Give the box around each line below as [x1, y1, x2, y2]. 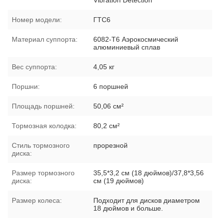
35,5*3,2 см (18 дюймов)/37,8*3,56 [93, 168, 204, 177]
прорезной [93, 141, 128, 149]
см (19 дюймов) [93, 176, 144, 185]
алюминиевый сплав [93, 43, 161, 51]
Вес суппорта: [12, 62, 57, 71]
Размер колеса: [12, 196, 62, 204]
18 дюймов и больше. [93, 204, 164, 212]
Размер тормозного [12, 168, 75, 177]
